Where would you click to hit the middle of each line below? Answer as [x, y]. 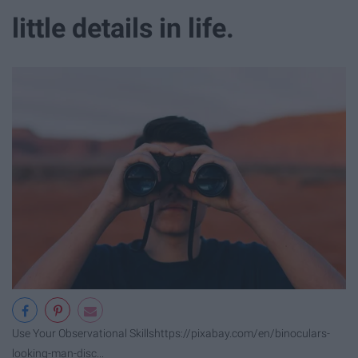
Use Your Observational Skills [83, 334]
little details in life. [123, 28]
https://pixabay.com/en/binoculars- [242, 334]
